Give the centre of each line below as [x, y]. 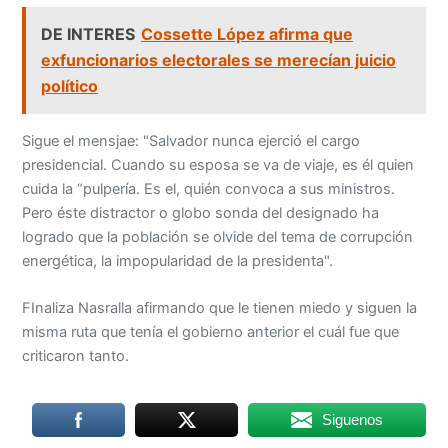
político [70, 86]
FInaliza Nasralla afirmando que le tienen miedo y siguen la [220, 307]
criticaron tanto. [76, 355]
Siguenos [352, 420]
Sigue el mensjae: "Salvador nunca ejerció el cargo [191, 140]
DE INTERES [88, 34]
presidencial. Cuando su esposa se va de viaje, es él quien [218, 164]
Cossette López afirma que [247, 34]
